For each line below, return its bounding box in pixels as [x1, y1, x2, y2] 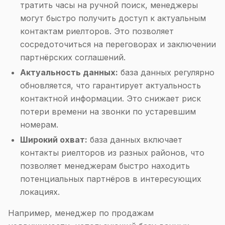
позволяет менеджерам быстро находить [20, 161, 190, 171]
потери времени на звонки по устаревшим [20, 106, 196, 117]
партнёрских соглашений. [20, 52, 126, 62]
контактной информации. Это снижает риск [20, 93, 201, 103]
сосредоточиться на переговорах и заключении [20, 39, 216, 49]
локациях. [20, 187, 60, 197]
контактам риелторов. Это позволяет [20, 26, 174, 36]
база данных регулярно [118, 67, 214, 77]
